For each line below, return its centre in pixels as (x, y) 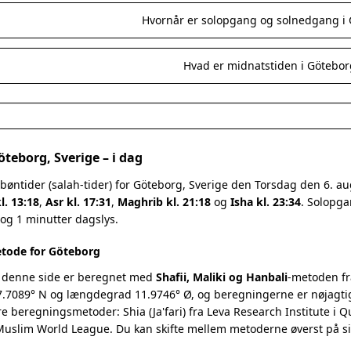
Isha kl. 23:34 (266, 202)
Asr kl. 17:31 (78, 202)
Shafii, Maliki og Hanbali (222, 277)
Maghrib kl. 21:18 (164, 202)
